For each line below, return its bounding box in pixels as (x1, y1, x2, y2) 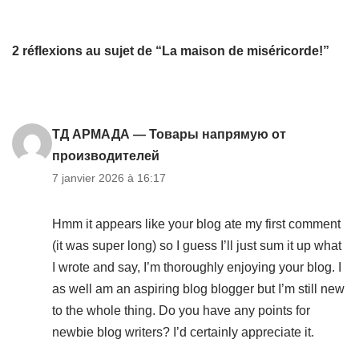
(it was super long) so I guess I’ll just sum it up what (52, 239, 341, 252)
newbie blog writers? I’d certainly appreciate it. (52, 325, 314, 339)
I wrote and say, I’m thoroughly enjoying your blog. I (52, 260, 341, 274)
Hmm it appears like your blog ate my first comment (52, 217, 341, 231)
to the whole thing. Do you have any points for (52, 304, 310, 317)
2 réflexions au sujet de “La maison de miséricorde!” (12, 44, 329, 58)
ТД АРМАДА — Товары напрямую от (52, 127, 286, 141)
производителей (52, 149, 159, 163)
